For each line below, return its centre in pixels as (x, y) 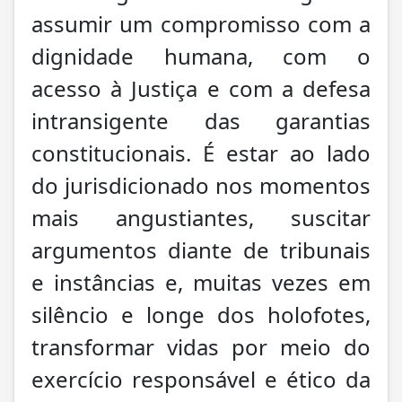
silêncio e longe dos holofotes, (201, 314)
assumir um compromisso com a (201, 23)
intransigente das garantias (201, 120)
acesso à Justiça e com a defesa (201, 88)
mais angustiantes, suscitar (201, 217)
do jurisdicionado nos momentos (201, 185)
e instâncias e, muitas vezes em (201, 282)
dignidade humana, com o (201, 56)
